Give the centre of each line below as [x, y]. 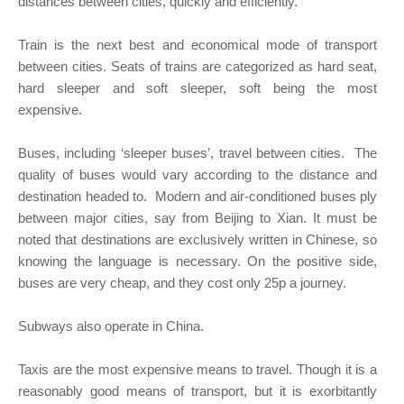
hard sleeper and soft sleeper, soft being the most [197, 88]
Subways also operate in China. [111, 326]
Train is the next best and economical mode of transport [197, 45]
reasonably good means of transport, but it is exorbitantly [197, 391]
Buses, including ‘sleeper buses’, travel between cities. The [197, 153]
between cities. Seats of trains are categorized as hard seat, [197, 67]
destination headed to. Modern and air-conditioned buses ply [197, 197]
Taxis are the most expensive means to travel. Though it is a [197, 370]
